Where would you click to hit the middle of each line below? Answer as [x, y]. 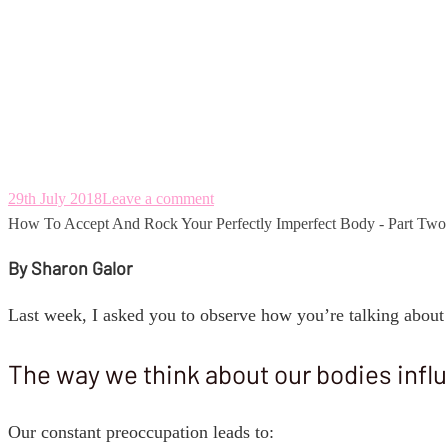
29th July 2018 [55, 199]
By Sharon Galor [70, 268]
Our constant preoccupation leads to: [141, 432]
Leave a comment [158, 199]
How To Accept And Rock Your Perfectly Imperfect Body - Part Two [227, 224]
